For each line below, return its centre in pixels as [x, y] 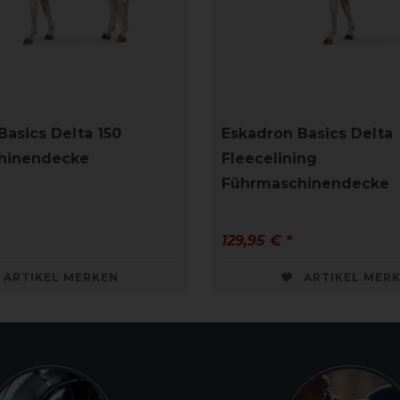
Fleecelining [269, 159]
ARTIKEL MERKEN [61, 278]
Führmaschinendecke [305, 184]
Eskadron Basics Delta [307, 134]
